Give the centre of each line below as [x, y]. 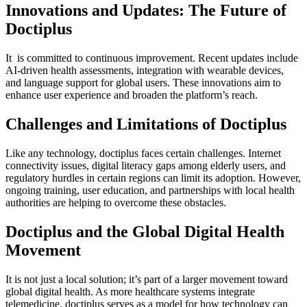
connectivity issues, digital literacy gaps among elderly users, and [146, 165]
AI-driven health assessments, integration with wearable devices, [145, 70]
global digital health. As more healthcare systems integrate [130, 291]
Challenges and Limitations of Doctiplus [146, 124]
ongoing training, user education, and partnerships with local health [150, 190]
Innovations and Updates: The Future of [146, 11]
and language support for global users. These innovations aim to [143, 82]
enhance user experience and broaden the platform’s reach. [132, 95]
